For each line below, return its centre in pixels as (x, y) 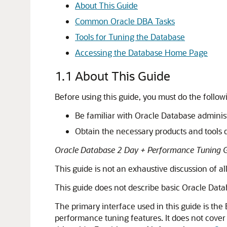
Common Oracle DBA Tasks (125, 21)
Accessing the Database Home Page (141, 52)
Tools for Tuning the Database (130, 37)
